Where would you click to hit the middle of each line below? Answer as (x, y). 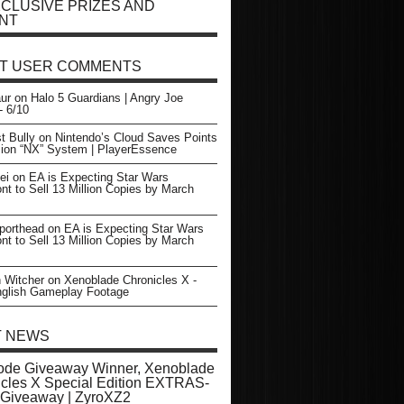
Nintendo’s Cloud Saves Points (136, 138)
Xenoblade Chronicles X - (130, 280)
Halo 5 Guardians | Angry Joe (107, 98)
